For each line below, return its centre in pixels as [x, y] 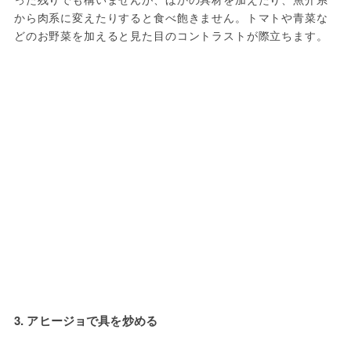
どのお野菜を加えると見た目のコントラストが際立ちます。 [171, 35]
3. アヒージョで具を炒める [86, 320]
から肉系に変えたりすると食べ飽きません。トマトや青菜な [171, 17]
